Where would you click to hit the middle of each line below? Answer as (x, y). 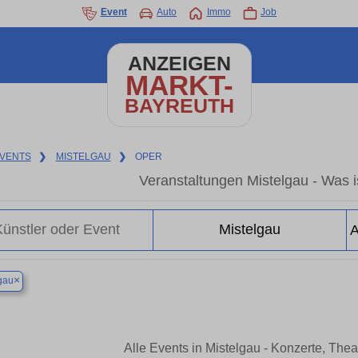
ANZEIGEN (179, 64)
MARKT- (179, 85)
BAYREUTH (179, 106)
